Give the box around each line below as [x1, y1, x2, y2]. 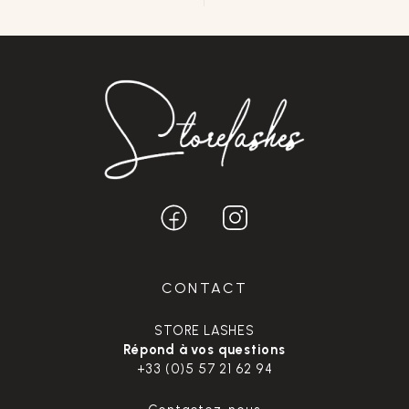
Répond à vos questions [123, 341, 286, 358]
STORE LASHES [154, 321, 255, 339]
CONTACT [161, 278, 248, 297]
